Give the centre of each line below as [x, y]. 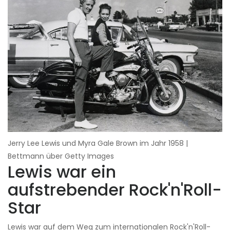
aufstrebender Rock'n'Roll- [115, 189]
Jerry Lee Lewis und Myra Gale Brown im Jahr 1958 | [98, 143]
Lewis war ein [62, 171]
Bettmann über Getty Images [61, 156]
